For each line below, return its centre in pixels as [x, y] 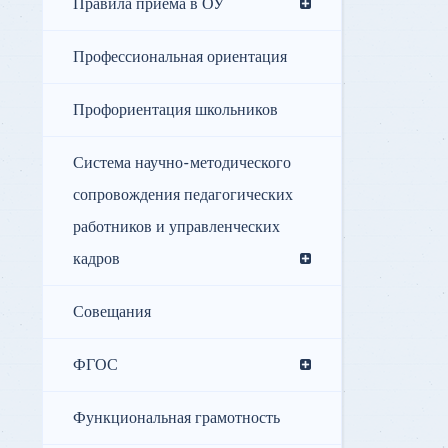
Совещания [112, 312]
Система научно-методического [182, 163]
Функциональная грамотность [176, 418]
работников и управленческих [176, 227]
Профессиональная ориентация [180, 57]
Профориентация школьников [175, 110]
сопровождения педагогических [183, 195]
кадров [96, 259]
